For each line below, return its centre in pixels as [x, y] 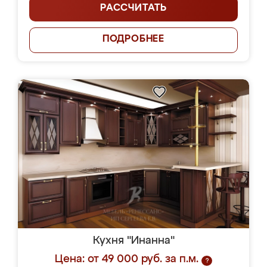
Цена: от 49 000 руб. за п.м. [127, 259]
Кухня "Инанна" [133, 241]
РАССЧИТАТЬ [133, 8]
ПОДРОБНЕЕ [133, 39]
